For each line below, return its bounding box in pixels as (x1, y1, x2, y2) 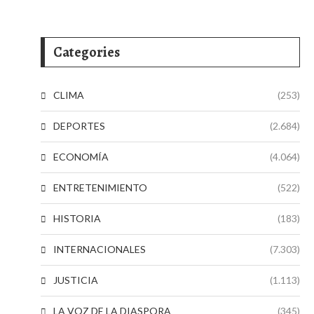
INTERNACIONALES (53, 243, 146, 255)
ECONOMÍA (53, 151, 109, 163)
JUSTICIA (53, 274, 98, 286)
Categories (53, 43, 120, 62)
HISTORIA (53, 212, 101, 224)
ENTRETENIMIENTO (53, 182, 147, 193)
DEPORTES (53, 120, 105, 132)
